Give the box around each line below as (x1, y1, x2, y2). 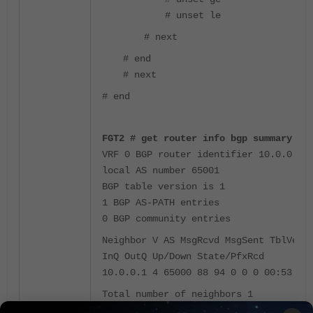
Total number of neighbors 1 (102, 288, 253, 300)
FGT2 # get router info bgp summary (102, 132, 292, 144)
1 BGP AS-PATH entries (102, 196, 219, 208)
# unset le (165, 9, 221, 21)
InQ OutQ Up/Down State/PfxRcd (102, 250, 264, 262)
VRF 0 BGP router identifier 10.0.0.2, (102, 148, 309, 160)
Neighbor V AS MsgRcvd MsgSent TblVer (102, 234, 303, 246)
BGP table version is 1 (102, 180, 225, 192)
